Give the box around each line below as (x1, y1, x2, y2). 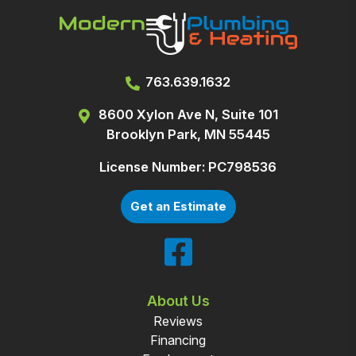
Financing (150, 331, 206, 348)
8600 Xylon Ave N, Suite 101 (98, 106, 278, 123)
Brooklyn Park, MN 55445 (106, 126, 270, 143)
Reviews (153, 312, 203, 329)
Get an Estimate (130, 199, 226, 215)
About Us (146, 292, 210, 310)
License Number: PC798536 (99, 159, 277, 176)
